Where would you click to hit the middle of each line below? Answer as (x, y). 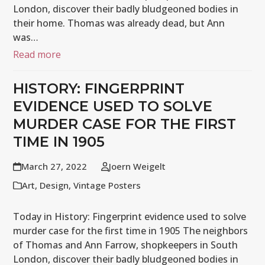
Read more (37, 55)
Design (54, 185)
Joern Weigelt (137, 167)
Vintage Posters (107, 185)
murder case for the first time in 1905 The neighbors (131, 231)
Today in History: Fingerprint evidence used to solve (130, 217)
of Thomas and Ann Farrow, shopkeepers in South (126, 245)
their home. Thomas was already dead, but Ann (119, 23)
